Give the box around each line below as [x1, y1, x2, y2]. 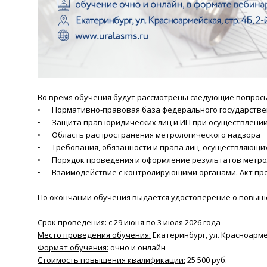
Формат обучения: [38, 242, 108, 253]
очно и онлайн [108, 242, 166, 253]
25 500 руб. [185, 254, 229, 265]
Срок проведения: [38, 217, 107, 228]
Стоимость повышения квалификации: [38, 254, 185, 265]
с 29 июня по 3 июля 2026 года [107, 217, 221, 228]
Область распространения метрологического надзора [52, 129, 260, 140]
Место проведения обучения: [38, 229, 151, 240]
